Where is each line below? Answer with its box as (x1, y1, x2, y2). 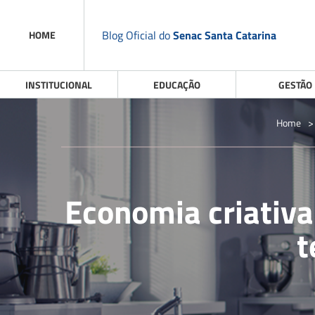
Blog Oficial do (102, 27, 173, 44)
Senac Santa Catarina (173, 27, 276, 44)
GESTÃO (278, 77, 312, 92)
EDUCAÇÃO (153, 77, 200, 92)
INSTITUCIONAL (25, 77, 92, 92)
